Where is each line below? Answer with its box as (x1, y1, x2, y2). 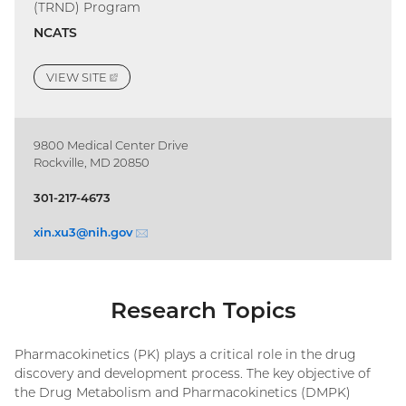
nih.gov (88, 225, 133, 239)
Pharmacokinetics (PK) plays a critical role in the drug (14, 345, 356, 362)
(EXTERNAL (117, 69, 185, 84)
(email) (147, 225, 191, 239)
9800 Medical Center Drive (34, 138, 188, 152)
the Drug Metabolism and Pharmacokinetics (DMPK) (14, 383, 351, 401)
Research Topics (110, 295, 296, 324)
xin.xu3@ (34, 225, 88, 239)
